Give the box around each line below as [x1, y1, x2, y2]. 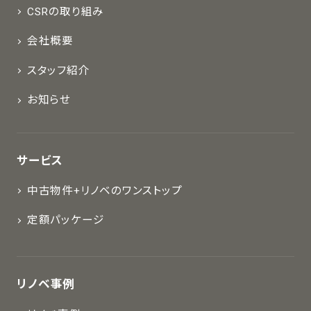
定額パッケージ [26, 214, 105, 227]
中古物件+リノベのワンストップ [26, 184, 183, 197]
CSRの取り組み [26, 5, 105, 18]
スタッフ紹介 [26, 64, 90, 77]
